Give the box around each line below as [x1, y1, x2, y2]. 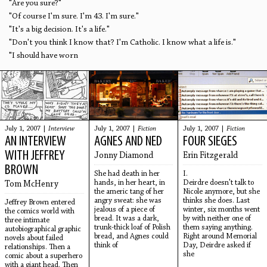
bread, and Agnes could [94, 232, 169, 241]
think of [94, 241, 118, 250]
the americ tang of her [94, 188, 164, 196]
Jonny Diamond [94, 151, 153, 161]
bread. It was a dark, [94, 215, 159, 223]
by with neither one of [183, 215, 252, 223]
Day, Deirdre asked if [183, 241, 252, 250]
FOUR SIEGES [183, 135, 238, 150]
